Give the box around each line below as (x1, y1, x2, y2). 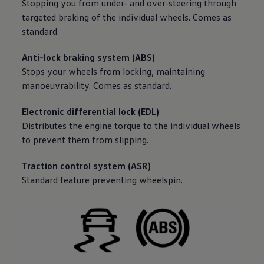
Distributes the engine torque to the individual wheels (22, 120, 241, 132)
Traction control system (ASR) (22, 160, 151, 172)
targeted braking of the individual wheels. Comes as (22, 11, 232, 24)
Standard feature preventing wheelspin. (22, 174, 183, 186)
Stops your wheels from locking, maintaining (22, 65, 206, 78)
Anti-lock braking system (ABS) (22, 51, 156, 64)
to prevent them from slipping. (22, 134, 149, 146)
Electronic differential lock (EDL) (22, 105, 160, 118)
